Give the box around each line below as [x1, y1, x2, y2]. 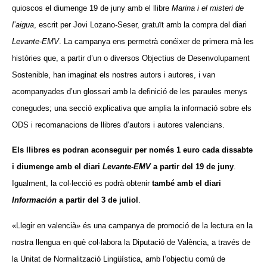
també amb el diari [152, 179, 221, 188]
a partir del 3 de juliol [57, 195, 138, 205]
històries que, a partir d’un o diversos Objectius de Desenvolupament [12, 53, 250, 63]
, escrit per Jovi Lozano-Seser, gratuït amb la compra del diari [34, 20, 247, 29]
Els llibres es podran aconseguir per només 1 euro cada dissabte [12, 145, 253, 155]
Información [12, 195, 57, 205]
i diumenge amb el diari [12, 162, 103, 172]
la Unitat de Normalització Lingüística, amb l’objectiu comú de [12, 254, 225, 263]
